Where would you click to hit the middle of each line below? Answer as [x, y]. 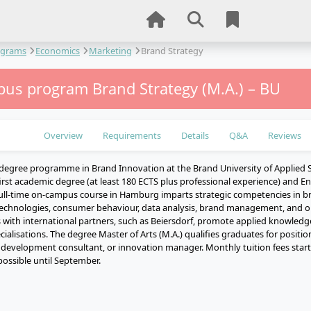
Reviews [285, 135]
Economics [58, 51]
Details [195, 135]
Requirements [132, 135]
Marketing [110, 51]
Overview [63, 135]
